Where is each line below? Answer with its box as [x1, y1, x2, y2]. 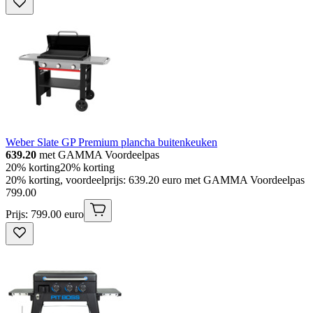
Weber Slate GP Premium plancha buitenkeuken [6, 136, 217, 149]
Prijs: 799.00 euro [6, 208, 84, 221]
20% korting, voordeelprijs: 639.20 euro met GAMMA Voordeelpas [6, 174, 305, 187]
